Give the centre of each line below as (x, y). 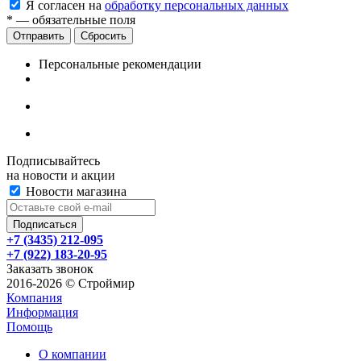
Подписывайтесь (53, 161)
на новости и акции (61, 176)
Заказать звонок (50, 269)
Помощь (29, 327)
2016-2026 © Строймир (71, 284)
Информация (42, 313)
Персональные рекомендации (120, 64)
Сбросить (104, 36)
